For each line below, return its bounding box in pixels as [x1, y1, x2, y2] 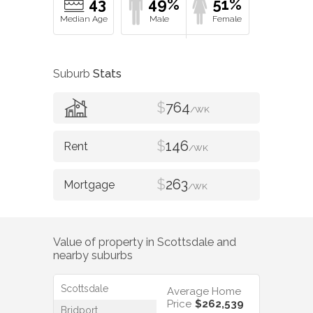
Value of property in [53, 235, 157, 249]
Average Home [167, 284, 241, 298]
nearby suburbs [53, 249, 133, 263]
